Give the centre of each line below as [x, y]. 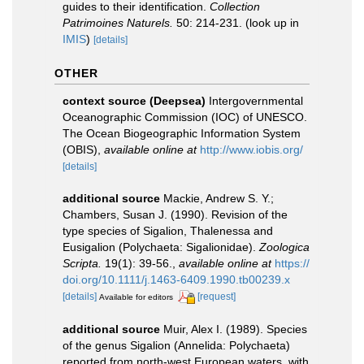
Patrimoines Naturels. [118, 23]
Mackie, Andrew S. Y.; [219, 198]
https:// [292, 263]
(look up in [271, 23]
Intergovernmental [256, 101]
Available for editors [136, 297]
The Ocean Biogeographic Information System [182, 133]
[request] [217, 297]
